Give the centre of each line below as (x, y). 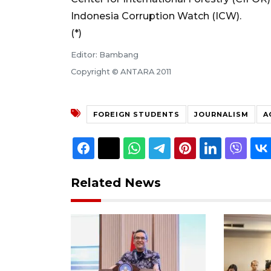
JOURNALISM (221, 115)
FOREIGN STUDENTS (136, 115)
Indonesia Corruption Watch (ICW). (156, 16)
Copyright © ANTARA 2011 (121, 72)
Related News (116, 183)
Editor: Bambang (105, 55)
